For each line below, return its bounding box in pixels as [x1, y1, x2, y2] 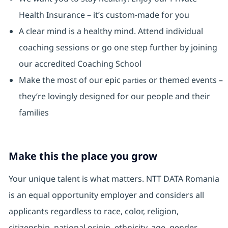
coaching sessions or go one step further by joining [18, 42, 217, 53]
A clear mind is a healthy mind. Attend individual [18, 25, 203, 37]
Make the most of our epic [18, 74, 123, 86]
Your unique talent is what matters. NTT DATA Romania [8, 173, 219, 185]
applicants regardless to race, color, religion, [8, 206, 179, 217]
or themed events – [146, 74, 223, 86]
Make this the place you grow [8, 149, 157, 163]
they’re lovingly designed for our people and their [18, 91, 210, 102]
